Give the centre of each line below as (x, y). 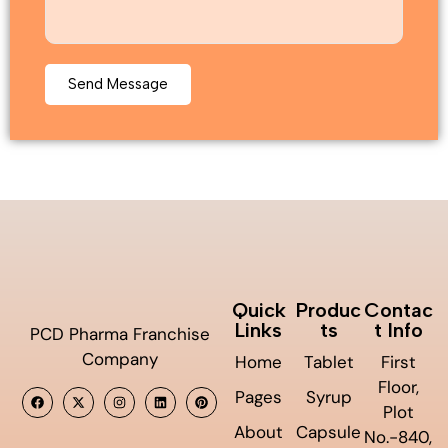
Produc (328, 309)
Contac (398, 309)
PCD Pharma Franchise (119, 333)
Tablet (328, 361)
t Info (398, 329)
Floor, (398, 386)
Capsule (328, 431)
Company (119, 358)
